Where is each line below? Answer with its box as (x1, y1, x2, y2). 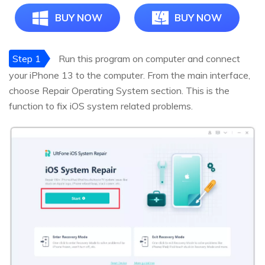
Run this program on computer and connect (56, 52, 240, 64)
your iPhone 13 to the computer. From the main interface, (9, 69, 250, 81)
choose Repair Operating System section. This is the (9, 84, 230, 96)
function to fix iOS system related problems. (9, 99, 193, 112)
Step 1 (12, 52, 41, 64)
